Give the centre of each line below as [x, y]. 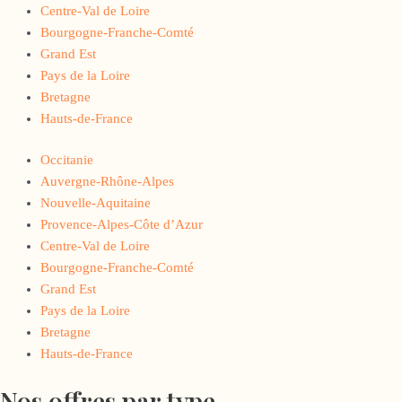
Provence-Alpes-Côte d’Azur [122, 225]
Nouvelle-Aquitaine [96, 203]
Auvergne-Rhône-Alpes [107, 182]
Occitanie [67, 160]
